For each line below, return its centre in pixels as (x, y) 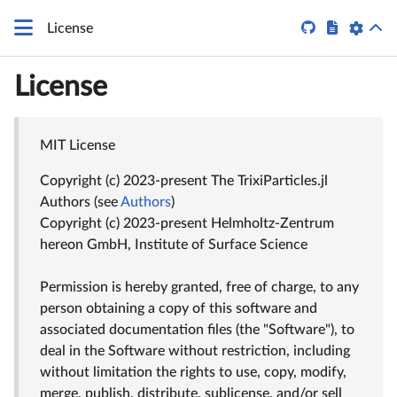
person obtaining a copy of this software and (179, 308)
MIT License (78, 145)
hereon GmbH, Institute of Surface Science (174, 245)
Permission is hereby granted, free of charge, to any (199, 287)
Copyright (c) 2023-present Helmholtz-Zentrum (187, 223)
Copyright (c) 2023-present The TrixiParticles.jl (184, 181)
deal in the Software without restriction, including (195, 351)
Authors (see (80, 202)
